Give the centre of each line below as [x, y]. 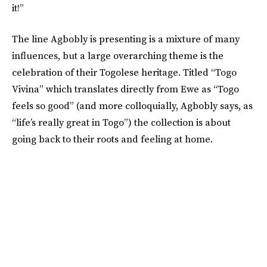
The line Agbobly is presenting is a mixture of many [126, 39]
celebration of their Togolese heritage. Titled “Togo [124, 72]
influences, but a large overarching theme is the [118, 55]
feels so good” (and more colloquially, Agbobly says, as [132, 105]
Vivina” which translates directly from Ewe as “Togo [125, 89]
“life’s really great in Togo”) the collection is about [121, 122]
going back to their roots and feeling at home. [112, 139]
